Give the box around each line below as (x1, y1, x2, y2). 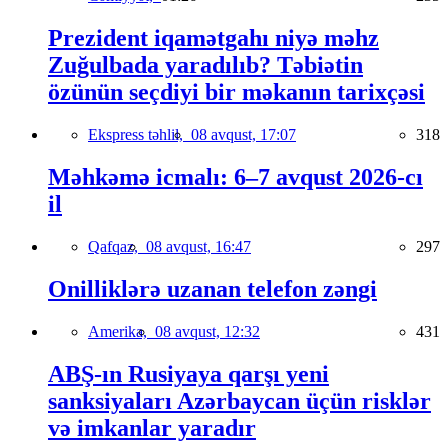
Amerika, (88, 322, 155, 340)
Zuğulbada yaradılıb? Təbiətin (48, 52, 363, 79)
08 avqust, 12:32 (155, 322, 260, 340)
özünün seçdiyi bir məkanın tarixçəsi (48, 79, 425, 106)
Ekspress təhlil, (88, 126, 191, 144)
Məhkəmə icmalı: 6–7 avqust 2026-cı (48, 164, 423, 191)
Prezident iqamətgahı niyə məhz (48, 25, 379, 52)
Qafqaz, (88, 237, 146, 255)
